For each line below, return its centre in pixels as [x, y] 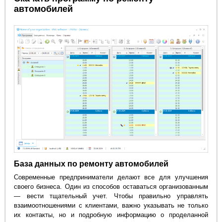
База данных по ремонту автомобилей [91, 164]
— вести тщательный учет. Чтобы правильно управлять [111, 196]
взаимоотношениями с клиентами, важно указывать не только [111, 205]
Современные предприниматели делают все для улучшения [111, 177]
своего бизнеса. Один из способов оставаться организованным [111, 186]
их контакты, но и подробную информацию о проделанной [111, 215]
